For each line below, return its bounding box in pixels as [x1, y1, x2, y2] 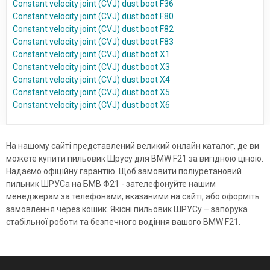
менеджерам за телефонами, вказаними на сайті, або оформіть [6, 192, 260, 202]
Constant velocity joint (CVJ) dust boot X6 [13, 100, 170, 110]
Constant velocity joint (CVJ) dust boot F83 [13, 37, 174, 47]
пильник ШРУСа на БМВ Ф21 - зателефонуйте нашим [6, 179, 216, 189]
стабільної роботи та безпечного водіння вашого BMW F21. [6, 217, 240, 227]
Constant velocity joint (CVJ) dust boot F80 [13, 11, 174, 22]
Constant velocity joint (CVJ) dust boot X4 [13, 75, 170, 85]
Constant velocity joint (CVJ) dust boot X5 [13, 87, 170, 98]
